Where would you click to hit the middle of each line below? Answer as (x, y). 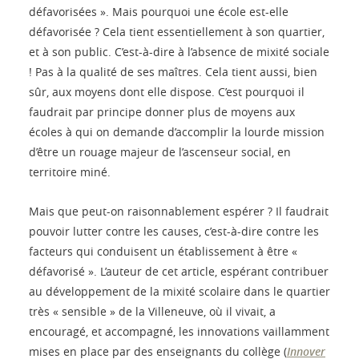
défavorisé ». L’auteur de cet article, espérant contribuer (179, 272)
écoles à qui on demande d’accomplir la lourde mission (177, 132)
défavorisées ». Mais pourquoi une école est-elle (159, 12)
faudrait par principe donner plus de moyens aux (162, 112)
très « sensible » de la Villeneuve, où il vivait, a (152, 312)
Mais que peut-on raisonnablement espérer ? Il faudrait (179, 212)
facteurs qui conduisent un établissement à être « (163, 252)
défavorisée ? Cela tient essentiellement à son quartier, (177, 32)
